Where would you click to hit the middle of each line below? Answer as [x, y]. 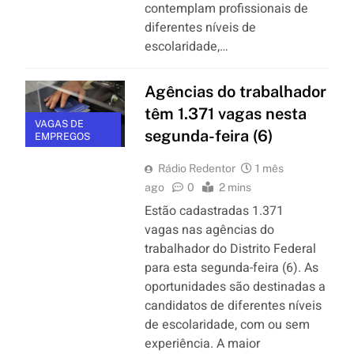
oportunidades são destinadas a [235, 286]
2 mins [235, 187]
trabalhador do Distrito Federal [230, 249]
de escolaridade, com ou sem [227, 324]
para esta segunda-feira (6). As [231, 267]
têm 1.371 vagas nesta [225, 113]
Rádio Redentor [196, 168]
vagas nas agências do [209, 230]
